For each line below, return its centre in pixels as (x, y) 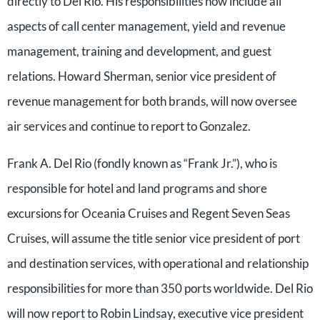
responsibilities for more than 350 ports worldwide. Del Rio (160, 288)
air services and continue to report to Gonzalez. (129, 126)
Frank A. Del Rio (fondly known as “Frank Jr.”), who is (142, 163)
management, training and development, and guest (139, 51)
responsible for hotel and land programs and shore (137, 188)
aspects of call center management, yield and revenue (146, 26)
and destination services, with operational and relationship (158, 263)
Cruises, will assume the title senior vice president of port (154, 238)
